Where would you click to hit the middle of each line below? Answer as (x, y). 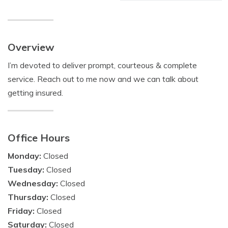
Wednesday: (34, 183)
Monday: (25, 156)
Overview (31, 47)
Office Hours (39, 138)
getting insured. (35, 93)
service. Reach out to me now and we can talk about (103, 79)
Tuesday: (27, 169)
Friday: (22, 211)
